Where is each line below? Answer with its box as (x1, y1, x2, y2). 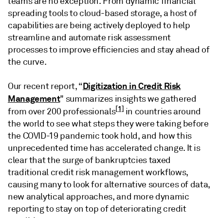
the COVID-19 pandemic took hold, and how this (8, 130, 192, 141)
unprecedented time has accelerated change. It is (8, 143, 200, 153)
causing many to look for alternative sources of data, (8, 179, 210, 190)
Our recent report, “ (8, 81, 83, 91)
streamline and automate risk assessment (8, 32, 171, 43)
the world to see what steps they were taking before (8, 118, 209, 129)
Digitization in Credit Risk (82, 80, 181, 91)
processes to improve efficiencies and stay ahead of (8, 44, 210, 55)
